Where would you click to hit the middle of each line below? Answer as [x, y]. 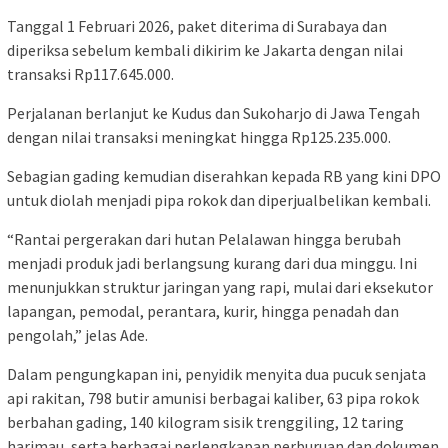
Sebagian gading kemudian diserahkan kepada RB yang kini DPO [224, 175]
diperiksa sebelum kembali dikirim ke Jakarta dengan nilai [205, 49]
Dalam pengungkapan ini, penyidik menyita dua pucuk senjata [216, 373]
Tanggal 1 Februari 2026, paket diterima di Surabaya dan [197, 25]
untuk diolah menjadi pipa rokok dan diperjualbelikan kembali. [219, 199]
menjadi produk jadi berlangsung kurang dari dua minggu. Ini [212, 262]
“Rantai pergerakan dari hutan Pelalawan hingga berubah [204, 238]
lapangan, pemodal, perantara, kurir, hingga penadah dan [203, 310]
